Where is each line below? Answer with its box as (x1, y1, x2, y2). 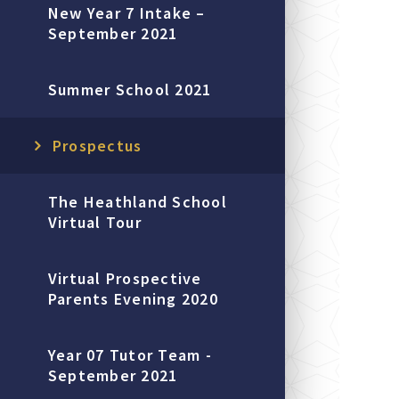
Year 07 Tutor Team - (47, 345, 212, 365)
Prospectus (52, 135, 142, 156)
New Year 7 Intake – (47, 3, 206, 23)
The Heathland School (47, 191, 227, 212)
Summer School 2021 (47, 79, 212, 100)
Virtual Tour (47, 212, 142, 232)
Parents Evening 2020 (47, 289, 218, 309)
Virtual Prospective (47, 268, 202, 289)
